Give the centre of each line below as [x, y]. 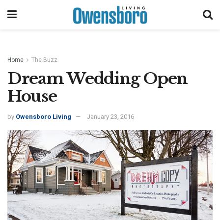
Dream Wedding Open [97, 78]
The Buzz [44, 60]
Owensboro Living [43, 117]
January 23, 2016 [110, 117]
